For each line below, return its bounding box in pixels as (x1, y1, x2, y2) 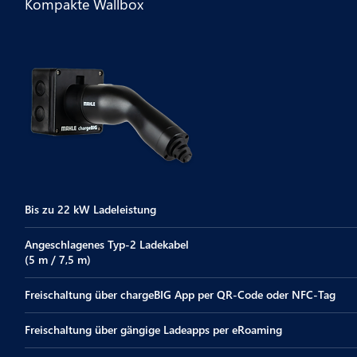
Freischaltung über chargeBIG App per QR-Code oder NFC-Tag (25, 287, 336, 302)
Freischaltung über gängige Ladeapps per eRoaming (25, 322, 283, 337)
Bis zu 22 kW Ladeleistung (25, 202, 157, 217)
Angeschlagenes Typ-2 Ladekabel (25, 237, 190, 252)
